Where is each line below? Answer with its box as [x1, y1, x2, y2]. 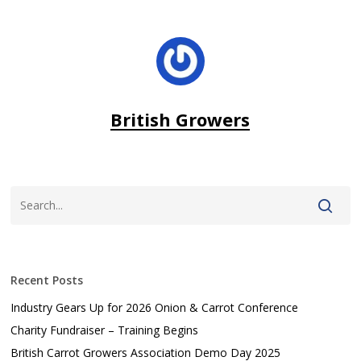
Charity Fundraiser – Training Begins [10, 322, 199, 338]
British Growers [110, 107, 251, 132]
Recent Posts [10, 272, 84, 288]
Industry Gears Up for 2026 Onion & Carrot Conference [10, 300, 299, 316]
